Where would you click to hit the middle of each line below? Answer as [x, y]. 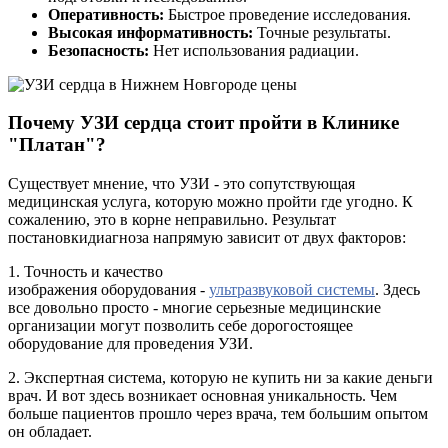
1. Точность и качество [85, 272]
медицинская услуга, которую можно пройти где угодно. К [210, 202]
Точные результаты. [322, 32]
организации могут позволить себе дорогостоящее [180, 326]
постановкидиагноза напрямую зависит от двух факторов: [207, 238]
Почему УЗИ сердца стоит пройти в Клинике [203, 123]
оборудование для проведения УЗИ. [130, 344]
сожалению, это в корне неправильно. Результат [172, 220]
